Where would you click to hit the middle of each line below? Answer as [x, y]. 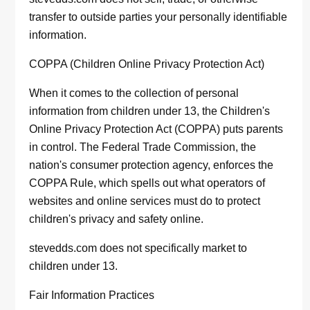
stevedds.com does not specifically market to [138, 248]
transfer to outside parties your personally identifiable [158, 17]
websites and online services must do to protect [145, 201]
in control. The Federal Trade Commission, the [143, 147]
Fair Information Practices [92, 295]
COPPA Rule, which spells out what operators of [147, 183]
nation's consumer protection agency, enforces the [152, 165]
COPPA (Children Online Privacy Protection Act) [147, 64]
